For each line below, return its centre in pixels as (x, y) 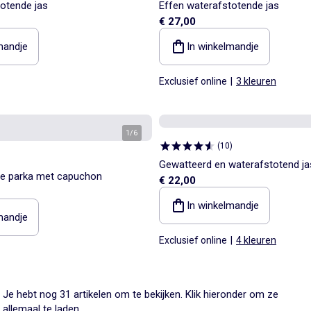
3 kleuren (256, 81)
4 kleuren (256, 240)
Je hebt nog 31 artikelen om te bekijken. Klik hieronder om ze (141, 294)
